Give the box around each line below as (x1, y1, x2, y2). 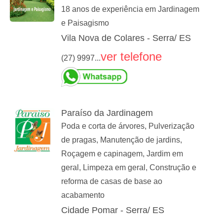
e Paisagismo (61, 19, 109, 28)
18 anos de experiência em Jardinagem (61, 5, 199, 14)
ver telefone (101, 50, 162, 64)
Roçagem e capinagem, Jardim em (61, 149, 183, 158)
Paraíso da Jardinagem (61, 108, 153, 118)
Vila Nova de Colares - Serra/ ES (61, 33, 191, 43)
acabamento (61, 191, 105, 200)
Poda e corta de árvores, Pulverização (61, 122, 194, 131)
